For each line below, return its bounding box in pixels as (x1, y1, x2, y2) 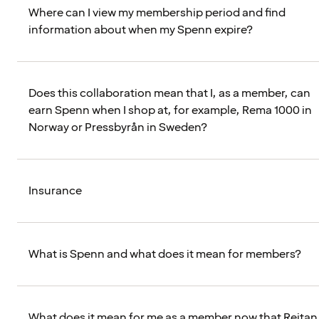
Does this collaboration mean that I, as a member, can (28, 85, 310, 102)
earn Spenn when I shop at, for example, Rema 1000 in (28, 103, 312, 119)
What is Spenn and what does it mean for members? (28, 246, 301, 263)
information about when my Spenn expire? (28, 22, 253, 38)
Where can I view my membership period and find (28, 5, 286, 21)
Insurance (28, 183, 82, 199)
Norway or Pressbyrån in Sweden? (28, 120, 207, 136)
